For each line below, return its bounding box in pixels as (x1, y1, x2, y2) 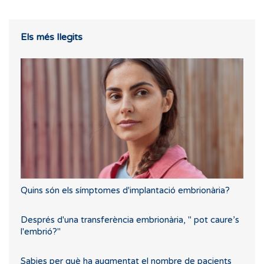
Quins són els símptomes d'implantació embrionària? (21, 185, 230, 196)
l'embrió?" (21, 226, 61, 237)
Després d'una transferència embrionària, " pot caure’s (21, 214, 239, 226)
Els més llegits (21, 31, 82, 44)
